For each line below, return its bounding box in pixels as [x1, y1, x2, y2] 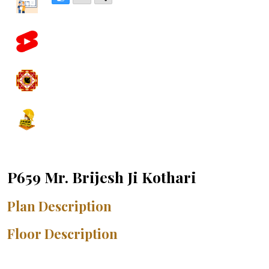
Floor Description [7, 225, 118, 243]
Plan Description [7, 197, 112, 216]
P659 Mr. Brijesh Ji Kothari [7, 167, 196, 187]
